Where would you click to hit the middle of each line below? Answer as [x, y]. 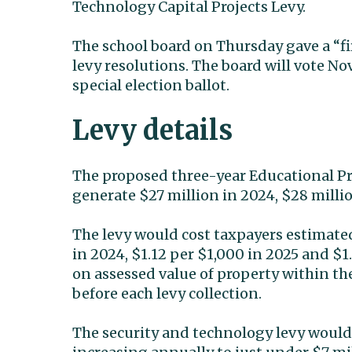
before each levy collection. [167, 293]
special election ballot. [151, 85]
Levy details [152, 130]
